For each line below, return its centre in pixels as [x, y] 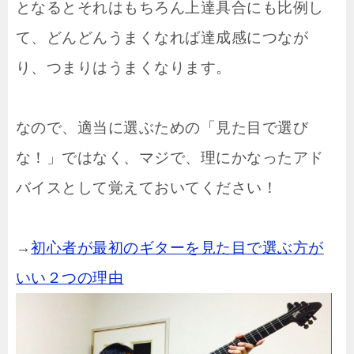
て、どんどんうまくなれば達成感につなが [162, 38]
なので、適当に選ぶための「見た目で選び [162, 128]
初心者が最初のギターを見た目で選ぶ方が [177, 248]
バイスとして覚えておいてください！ [147, 188]
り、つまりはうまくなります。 [124, 68]
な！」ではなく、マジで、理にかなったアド [170, 158]
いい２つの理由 [70, 278]
